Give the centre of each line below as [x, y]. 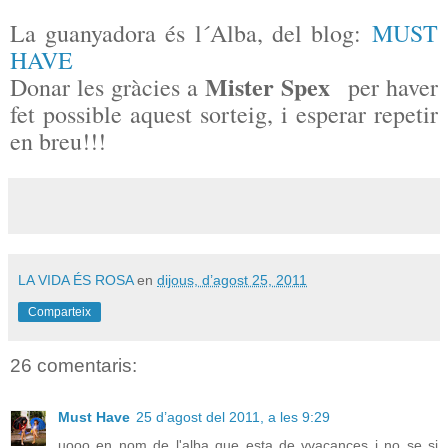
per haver [384, 86]
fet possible [70, 113]
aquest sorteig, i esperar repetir [284, 113]
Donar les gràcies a [107, 86]
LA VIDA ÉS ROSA [75, 279]
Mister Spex [267, 86]
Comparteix [59, 311]
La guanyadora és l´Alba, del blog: [191, 32]
